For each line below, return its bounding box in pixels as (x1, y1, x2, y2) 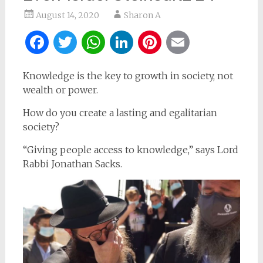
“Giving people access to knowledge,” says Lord (22, 143, 238, 156)
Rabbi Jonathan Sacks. (22, 157, 122, 170)
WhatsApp (107, 30, 201, 54)
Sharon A (123, 9, 161, 21)
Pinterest (163, 30, 244, 54)
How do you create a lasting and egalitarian (22, 106, 217, 119)
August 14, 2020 (35, 9, 99, 21)
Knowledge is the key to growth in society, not (22, 69, 233, 82)
